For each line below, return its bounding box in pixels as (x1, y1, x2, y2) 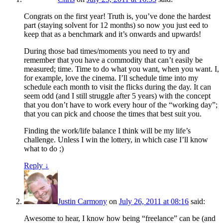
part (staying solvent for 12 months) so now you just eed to (24, 21, 208, 30)
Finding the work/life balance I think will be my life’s (24, 126, 191, 135)
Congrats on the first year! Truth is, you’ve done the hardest (24, 12, 211, 21)
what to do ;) (24, 144, 64, 153)
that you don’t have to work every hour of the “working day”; (24, 101, 218, 110)
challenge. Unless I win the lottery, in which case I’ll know (24, 135, 208, 144)
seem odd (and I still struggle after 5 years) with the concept (24, 92, 211, 101)
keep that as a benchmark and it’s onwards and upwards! (24, 30, 201, 39)
